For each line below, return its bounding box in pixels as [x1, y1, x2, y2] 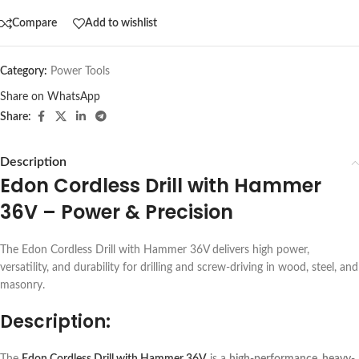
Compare [12, 18, 57, 30]
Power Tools [50, 65, 110, 77]
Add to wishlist [85, 18, 157, 30]
